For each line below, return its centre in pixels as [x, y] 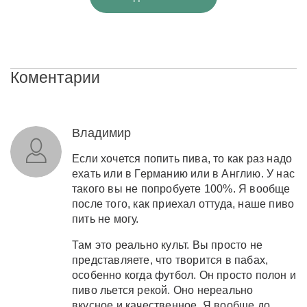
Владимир [101, 133]
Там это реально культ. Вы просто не [167, 245]
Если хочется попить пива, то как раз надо [182, 158]
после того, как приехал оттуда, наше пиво [183, 204]
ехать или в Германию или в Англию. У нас [184, 173]
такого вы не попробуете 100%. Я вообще [181, 188]
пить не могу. [106, 219]
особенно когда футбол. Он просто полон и [184, 275]
